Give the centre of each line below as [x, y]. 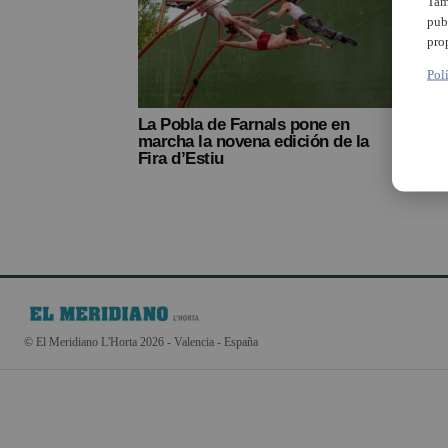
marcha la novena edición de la [253, 141]
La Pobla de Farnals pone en [244, 124]
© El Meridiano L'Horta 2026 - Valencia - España [141, 341]
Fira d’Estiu [181, 158]
